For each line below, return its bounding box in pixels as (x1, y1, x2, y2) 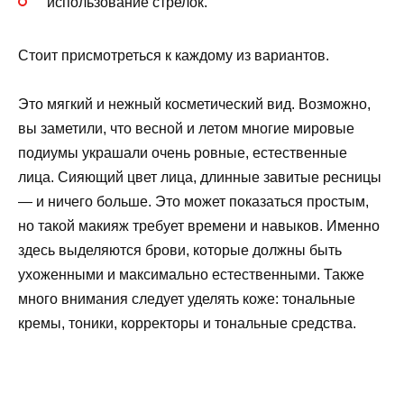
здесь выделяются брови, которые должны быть (18, 242, 342, 258)
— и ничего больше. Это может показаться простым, (18, 193, 369, 209)
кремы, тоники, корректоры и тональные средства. (18, 315, 356, 331)
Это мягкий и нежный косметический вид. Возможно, (18, 96, 371, 112)
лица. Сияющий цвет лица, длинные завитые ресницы (18, 169, 381, 185)
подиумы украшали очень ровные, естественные (18, 144, 347, 161)
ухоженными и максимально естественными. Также (18, 266, 364, 282)
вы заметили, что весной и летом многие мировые (18, 120, 354, 136)
